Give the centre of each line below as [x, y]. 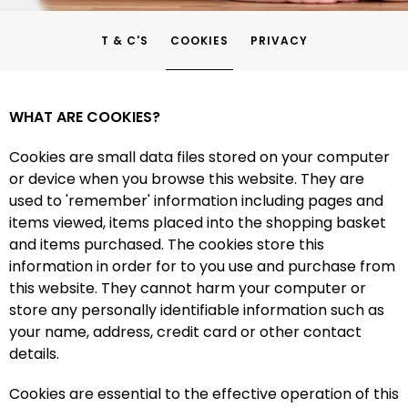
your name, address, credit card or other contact [185, 332]
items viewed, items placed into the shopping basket [198, 223]
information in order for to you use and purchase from [202, 266]
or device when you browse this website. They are [187, 179]
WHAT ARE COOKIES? [85, 117]
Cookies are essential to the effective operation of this [204, 394]
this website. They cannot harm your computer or [188, 288]
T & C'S [124, 41]
